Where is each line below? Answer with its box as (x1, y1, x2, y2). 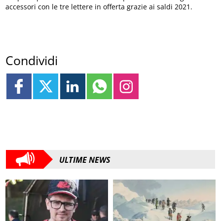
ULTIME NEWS (59, 154, 110, 165)
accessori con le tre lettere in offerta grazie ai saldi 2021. (5, 2, 193, 12)
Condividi (5, 52, 58, 69)
